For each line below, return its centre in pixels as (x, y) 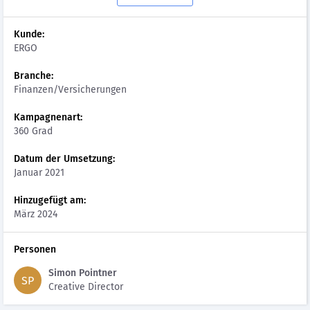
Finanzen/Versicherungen (70, 90)
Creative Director (86, 287)
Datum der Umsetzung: (64, 159)
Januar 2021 (39, 173)
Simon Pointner (83, 273)
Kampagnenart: (48, 117)
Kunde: (29, 34)
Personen (35, 249)
